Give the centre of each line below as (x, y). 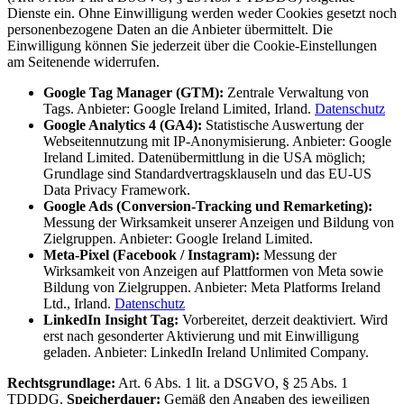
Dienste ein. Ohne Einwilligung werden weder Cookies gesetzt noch (202, 14)
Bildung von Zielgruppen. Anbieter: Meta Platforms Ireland (212, 288)
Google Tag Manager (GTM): (133, 93)
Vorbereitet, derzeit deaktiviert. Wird (283, 320)
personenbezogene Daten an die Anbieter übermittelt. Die (170, 30)
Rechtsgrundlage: (61, 383)
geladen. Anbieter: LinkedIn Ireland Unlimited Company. (206, 353)
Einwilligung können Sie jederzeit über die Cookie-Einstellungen (192, 46)
